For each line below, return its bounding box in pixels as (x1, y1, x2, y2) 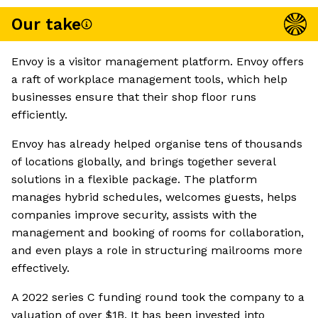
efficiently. (11, 108, 67, 122)
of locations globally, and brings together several (11, 155, 275, 169)
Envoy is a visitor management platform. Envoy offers (11, 55, 304, 69)
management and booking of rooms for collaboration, (11, 226, 304, 240)
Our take (11, 14, 81, 34)
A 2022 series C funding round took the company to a (11, 290, 305, 305)
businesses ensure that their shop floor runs (11, 90, 256, 104)
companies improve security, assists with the (11, 208, 257, 222)
